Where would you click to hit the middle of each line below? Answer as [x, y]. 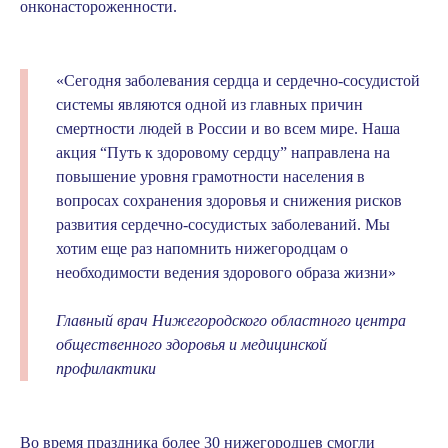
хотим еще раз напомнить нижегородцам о [202, 248]
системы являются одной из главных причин [209, 104]
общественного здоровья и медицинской [191, 344]
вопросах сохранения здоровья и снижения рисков [229, 200]
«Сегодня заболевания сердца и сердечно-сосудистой [238, 80]
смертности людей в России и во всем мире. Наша [228, 128]
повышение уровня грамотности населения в [210, 176]
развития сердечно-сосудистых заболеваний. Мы [223, 224]
